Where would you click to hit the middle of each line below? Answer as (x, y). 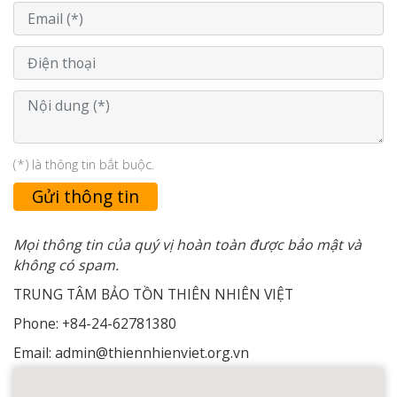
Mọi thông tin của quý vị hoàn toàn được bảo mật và (187, 244)
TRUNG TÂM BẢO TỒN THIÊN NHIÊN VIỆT (153, 294)
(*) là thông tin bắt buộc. (84, 163)
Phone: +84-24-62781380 (95, 323)
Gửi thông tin (86, 196)
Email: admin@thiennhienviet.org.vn (131, 352)
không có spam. (66, 265)
